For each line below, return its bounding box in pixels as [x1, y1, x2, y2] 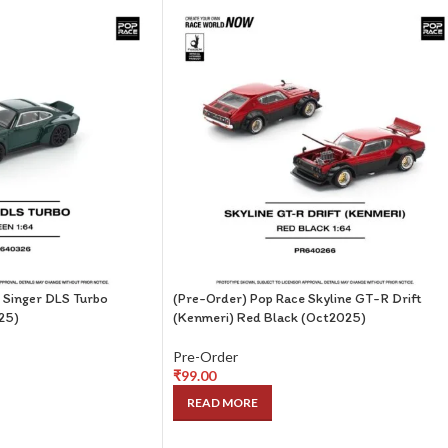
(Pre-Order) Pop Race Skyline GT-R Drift [173, 290, 421, 307]
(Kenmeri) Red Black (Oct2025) [173, 309, 366, 326]
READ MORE [187, 395, 258, 410]
